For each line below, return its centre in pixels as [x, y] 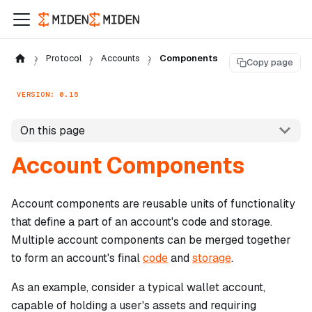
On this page [52, 130]
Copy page [270, 63]
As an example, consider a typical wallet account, [138, 288]
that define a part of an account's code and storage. [142, 222]
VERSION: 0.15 [48, 94]
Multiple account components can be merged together [151, 240]
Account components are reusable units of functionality [153, 204]
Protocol [63, 58]
